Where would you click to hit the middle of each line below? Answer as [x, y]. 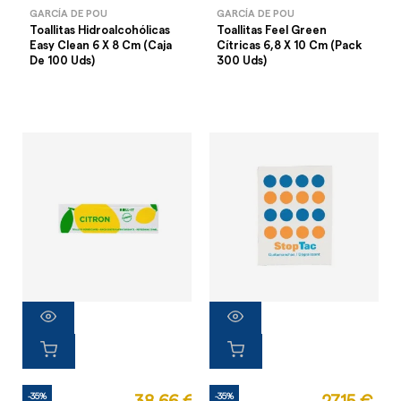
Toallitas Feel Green [272, 31]
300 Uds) [242, 61]
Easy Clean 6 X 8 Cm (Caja [101, 46]
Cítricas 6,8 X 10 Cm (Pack [289, 46]
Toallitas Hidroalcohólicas [100, 31]
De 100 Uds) [63, 61]
